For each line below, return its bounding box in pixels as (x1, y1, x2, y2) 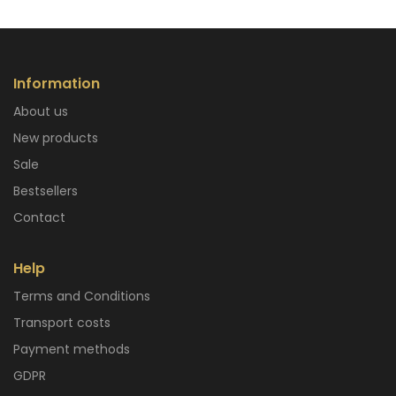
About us (21, 103, 68, 121)
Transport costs (21, 314, 110, 332)
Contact (23, 209, 65, 227)
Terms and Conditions (21, 287, 150, 306)
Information (13, 73, 100, 95)
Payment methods (20, 340, 130, 359)
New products (21, 129, 98, 148)
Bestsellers (20, 182, 78, 201)
